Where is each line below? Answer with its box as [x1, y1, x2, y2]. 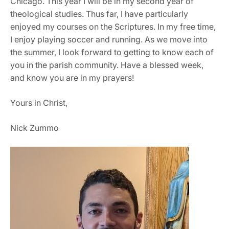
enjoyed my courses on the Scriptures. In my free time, [10, 21, 216, 32]
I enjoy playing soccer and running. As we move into [10, 34, 208, 44]
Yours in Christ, [10, 97, 70, 108]
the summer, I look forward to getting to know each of [10, 47, 214, 57]
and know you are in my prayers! [10, 72, 136, 83]
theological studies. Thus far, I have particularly [10, 8, 188, 19]
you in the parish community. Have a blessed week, [10, 59, 203, 70]
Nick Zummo [10, 122, 59, 133]
